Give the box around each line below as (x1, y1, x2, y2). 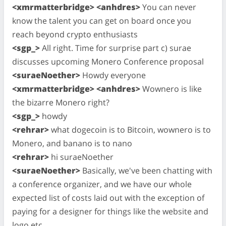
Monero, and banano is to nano (12, 137, 132, 149)
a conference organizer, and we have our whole (12, 178, 192, 190)
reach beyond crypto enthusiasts (12, 28, 138, 40)
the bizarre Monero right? (12, 96, 109, 108)
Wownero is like (140, 83, 202, 94)
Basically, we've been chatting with (80, 164, 212, 176)
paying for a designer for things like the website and (12, 205, 208, 217)
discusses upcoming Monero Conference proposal (12, 55, 204, 67)
